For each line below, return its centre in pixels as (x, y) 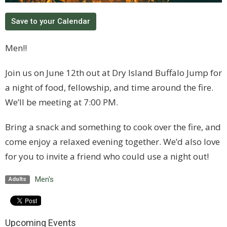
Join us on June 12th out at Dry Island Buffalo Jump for (113, 72)
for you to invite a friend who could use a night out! (107, 156)
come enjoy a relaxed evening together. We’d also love (112, 141)
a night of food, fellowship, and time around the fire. (109, 87)
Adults (17, 179)
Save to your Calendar (51, 21)
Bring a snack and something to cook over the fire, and (113, 127)
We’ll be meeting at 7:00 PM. (62, 102)
